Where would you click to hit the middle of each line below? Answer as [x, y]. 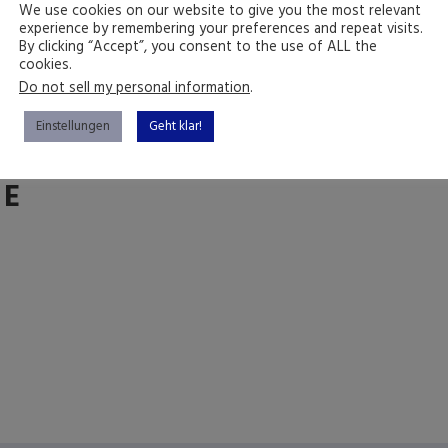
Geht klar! [175, 126]
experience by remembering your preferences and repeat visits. [221, 29]
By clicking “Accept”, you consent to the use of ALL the [198, 47]
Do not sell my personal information [134, 88]
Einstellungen [73, 126]
